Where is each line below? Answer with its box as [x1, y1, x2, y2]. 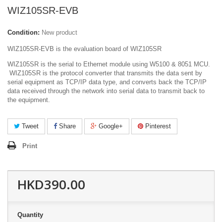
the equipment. [7, 96, 50, 104]
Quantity [17, 211, 43, 219]
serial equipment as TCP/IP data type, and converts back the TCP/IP [7, 78, 207, 86]
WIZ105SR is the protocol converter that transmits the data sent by [7, 69, 202, 77]
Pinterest [143, 122, 171, 130]
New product [42, 29, 77, 36]
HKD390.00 [17, 175, 85, 193]
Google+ [97, 122, 123, 130]
